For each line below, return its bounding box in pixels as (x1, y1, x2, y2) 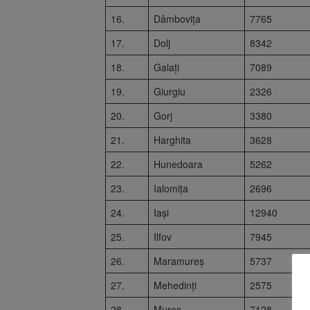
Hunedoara (154, 156, 203, 171)
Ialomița (154, 181, 188, 195)
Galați (154, 60, 179, 74)
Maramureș (154, 253, 204, 268)
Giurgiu (154, 84, 185, 98)
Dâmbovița (154, 11, 201, 26)
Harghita (154, 132, 191, 147)
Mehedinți (154, 277, 197, 292)
